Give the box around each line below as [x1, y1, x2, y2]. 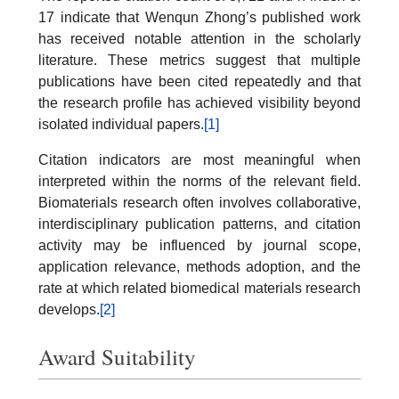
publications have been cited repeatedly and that [38, 73, 361, 89]
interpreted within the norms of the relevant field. [38, 173, 361, 189]
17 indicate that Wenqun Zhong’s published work [38, 9, 361, 25]
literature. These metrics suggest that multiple [38, 52, 361, 68]
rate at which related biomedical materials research [38, 280, 361, 296]
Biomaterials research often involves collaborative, [38, 194, 361, 210]
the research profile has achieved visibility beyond [38, 94, 361, 110]
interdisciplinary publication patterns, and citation [38, 216, 361, 232]
